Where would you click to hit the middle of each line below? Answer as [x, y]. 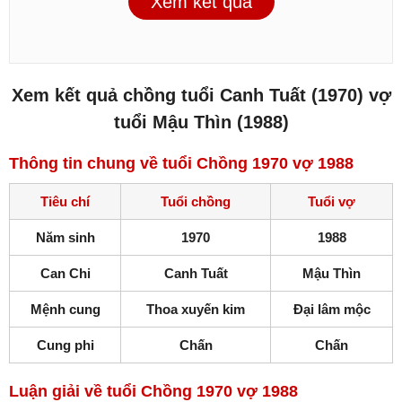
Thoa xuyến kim [196, 310]
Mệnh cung [65, 310]
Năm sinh [65, 238]
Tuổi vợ [332, 202]
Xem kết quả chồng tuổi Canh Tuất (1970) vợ [201, 96]
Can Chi [65, 274]
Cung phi [65, 345]
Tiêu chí [65, 202]
